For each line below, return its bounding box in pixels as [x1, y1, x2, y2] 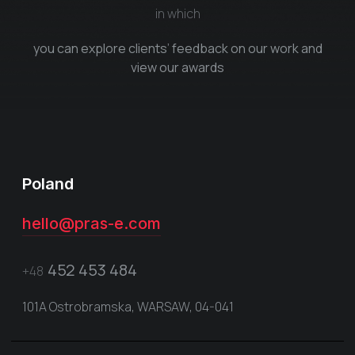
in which [155, 4, 200, 22]
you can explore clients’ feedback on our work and [32, 39, 323, 57]
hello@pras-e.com [22, 213, 161, 233]
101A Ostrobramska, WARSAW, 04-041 [22, 297, 234, 315]
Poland [22, 174, 74, 193]
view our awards [131, 58, 224, 76]
